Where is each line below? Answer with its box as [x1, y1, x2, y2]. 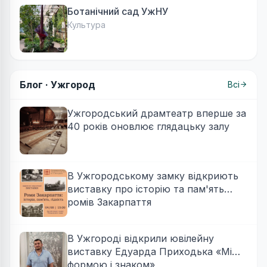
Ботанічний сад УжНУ [67, 5, 168, 17]
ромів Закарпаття [67, 195, 151, 208]
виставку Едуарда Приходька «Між [67, 245, 240, 257]
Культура [67, 19, 105, 30]
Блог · [20, 78, 51, 91]
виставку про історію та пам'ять [67, 182, 224, 195]
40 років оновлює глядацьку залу [67, 120, 229, 132]
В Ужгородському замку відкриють [67, 169, 238, 182]
